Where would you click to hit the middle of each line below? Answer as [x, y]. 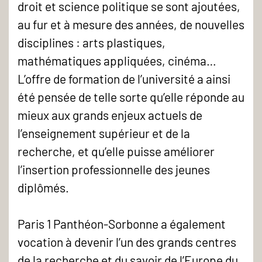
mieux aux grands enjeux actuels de [110, 115]
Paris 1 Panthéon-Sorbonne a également [122, 223]
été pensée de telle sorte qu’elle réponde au [131, 96]
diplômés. [43, 187]
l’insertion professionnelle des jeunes [114, 169]
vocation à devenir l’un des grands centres [127, 242]
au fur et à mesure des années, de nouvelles [131, 24]
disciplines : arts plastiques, [92, 42]
